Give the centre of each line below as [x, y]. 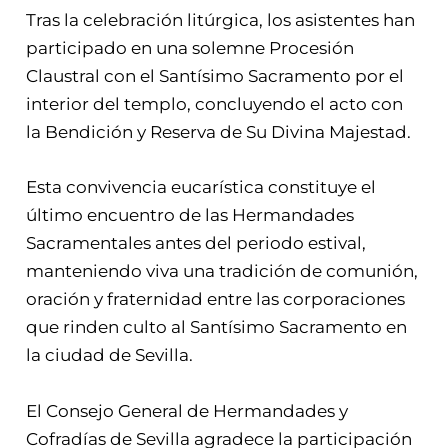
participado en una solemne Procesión [190, 48]
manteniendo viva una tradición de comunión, [222, 271]
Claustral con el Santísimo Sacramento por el [215, 76]
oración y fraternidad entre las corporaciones [216, 299]
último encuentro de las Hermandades [190, 215]
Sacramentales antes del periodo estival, [196, 243]
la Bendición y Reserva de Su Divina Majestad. [219, 132]
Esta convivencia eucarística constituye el [201, 187]
